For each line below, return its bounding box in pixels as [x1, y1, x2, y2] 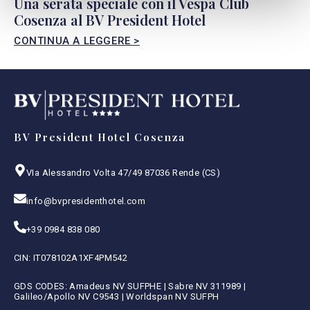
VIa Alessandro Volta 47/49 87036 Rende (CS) [26, 167, 221, 179]
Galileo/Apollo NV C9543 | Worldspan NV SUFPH [14, 291, 219, 302]
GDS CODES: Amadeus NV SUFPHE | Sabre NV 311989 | [14, 281, 246, 292]
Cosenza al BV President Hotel [14, 10, 206, 29]
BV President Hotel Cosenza [14, 130, 186, 145]
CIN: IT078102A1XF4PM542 [14, 253, 128, 264]
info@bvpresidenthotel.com [26, 196, 145, 207]
